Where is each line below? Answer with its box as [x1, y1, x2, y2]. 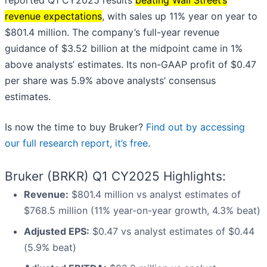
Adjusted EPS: [24, 225, 89, 238]
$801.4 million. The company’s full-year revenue [5, 26, 219, 39]
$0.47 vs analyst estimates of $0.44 [89, 225, 254, 238]
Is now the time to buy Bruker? [5, 121, 146, 133]
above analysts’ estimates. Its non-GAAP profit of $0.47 [5, 58, 256, 71]
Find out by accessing [146, 121, 245, 133]
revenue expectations [5, 10, 102, 23]
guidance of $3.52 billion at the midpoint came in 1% [5, 42, 243, 55]
